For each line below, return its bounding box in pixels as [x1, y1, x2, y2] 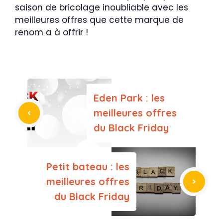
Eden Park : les [94, 91, 165, 104]
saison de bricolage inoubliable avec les [15, 1, 188, 13]
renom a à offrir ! [15, 26, 88, 38]
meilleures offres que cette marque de [15, 13, 184, 26]
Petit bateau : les [46, 160, 129, 173]
